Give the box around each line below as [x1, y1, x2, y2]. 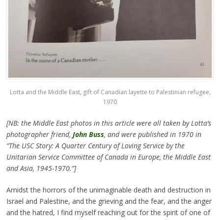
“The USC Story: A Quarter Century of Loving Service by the [6, 141, 185, 151]
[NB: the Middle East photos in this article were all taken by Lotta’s [6, 118, 211, 128]
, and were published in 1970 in [104, 130, 201, 139]
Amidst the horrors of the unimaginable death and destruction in [6, 185, 211, 195]
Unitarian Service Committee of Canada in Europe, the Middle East [6, 152, 211, 162]
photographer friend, [6, 130, 73, 139]
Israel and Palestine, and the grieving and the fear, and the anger [6, 196, 212, 206]
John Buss [72, 130, 104, 139]
